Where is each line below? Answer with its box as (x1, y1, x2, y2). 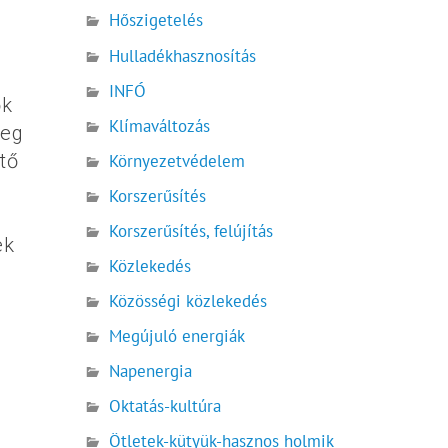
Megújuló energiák (109, 325, 246, 347)
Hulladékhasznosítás (109, 44, 257, 67)
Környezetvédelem (109, 149, 246, 172)
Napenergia (109, 360, 193, 383)
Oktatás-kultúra (109, 395, 222, 418)
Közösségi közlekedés (109, 289, 268, 312)
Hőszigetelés (109, 9, 204, 32)
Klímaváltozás (109, 114, 211, 137)
